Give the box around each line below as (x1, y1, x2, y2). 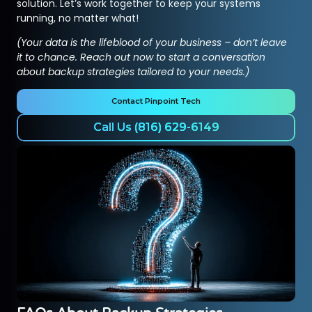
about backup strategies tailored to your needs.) (17, 64, 250, 79)
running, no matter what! (17, 10, 139, 25)
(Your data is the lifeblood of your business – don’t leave (17, 35, 288, 49)
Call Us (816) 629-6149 (93, 120, 219, 134)
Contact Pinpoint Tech (111, 96, 201, 107)
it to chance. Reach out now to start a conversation (17, 49, 266, 64)
